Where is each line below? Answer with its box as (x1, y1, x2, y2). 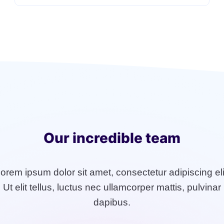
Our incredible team (43, 129, 180, 146)
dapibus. (93, 196, 130, 207)
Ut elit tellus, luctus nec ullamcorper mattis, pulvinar (3, 181, 221, 192)
